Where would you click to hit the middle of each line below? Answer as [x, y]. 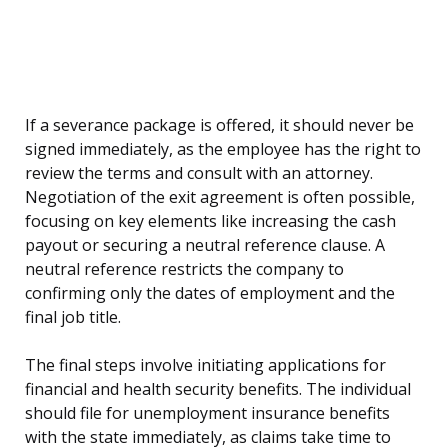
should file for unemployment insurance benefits [207, 413]
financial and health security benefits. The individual [218, 389]
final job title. [73, 317]
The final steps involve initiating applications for [205, 365]
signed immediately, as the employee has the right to [223, 149]
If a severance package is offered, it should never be [219, 125]
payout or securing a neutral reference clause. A [205, 245]
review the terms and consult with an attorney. [199, 173]
